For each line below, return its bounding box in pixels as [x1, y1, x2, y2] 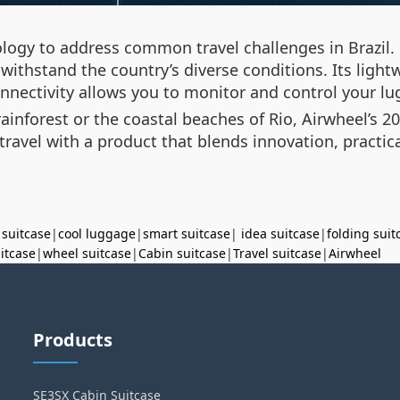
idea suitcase [241, 225, 320, 242]
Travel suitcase [233, 245, 321, 262]
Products [33, 328, 113, 352]
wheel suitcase [43, 245, 131, 262]
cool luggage [58, 225, 136, 242]
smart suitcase [143, 225, 230, 242]
